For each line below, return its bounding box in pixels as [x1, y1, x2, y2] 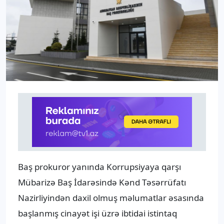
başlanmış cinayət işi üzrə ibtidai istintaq [18, 207, 177, 219]
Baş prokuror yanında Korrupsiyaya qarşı [18, 161, 181, 173]
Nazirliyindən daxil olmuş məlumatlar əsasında [18, 192, 204, 204]
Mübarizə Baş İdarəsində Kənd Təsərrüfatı [18, 176, 186, 188]
